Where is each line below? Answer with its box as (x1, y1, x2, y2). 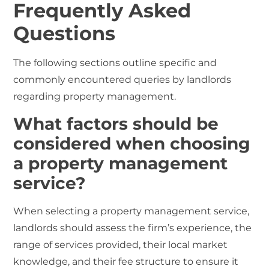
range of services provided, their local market (13, 238, 228, 250)
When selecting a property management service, (13, 205, 250, 217)
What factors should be (13, 113, 219, 134)
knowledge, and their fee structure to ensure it (13, 255, 239, 267)
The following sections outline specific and (13, 57, 217, 69)
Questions (13, 22, 116, 46)
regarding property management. (13, 91, 177, 103)
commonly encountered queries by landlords (13, 74, 232, 86)
